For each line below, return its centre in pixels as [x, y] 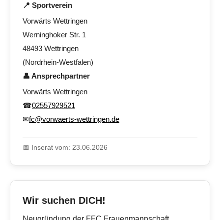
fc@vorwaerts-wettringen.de [74, 119]
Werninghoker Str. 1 [54, 35]
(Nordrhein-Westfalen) [58, 62]
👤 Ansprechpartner [56, 76]
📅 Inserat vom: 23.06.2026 [65, 148]
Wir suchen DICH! [64, 201]
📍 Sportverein [47, 5]
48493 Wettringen [51, 49]
